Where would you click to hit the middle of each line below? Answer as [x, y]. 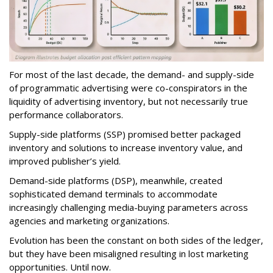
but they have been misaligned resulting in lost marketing [129, 254]
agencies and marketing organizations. [89, 221]
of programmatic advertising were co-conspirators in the [128, 88]
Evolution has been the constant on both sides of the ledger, [136, 240]
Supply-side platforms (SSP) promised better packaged [125, 134]
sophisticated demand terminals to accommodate [113, 194]
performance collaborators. [66, 115]
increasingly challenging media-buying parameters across [129, 207]
